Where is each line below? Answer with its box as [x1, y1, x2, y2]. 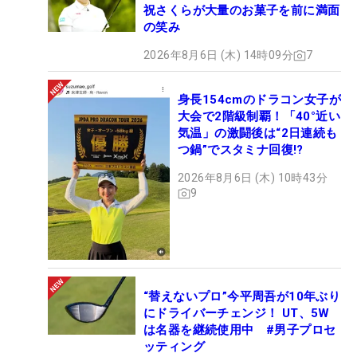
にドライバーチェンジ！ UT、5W [143, 305, 330, 320]
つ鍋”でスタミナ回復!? [178, 143, 304, 158]
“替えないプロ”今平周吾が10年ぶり [143, 288, 341, 304]
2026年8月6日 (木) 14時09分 [143, 49, 293, 62]
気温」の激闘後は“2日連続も [178, 126, 338, 141]
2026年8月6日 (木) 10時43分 [178, 171, 328, 185]
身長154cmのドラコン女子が [178, 92, 341, 108]
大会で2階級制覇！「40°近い [178, 109, 340, 124]
